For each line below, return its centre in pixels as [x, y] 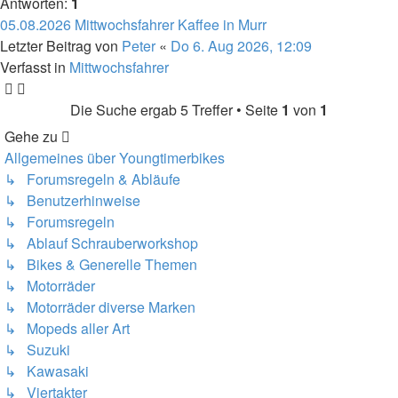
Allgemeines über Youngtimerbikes [115, 158]
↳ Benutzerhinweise [72, 200]
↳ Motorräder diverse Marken [100, 307]
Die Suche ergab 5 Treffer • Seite [176, 110]
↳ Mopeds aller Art [67, 328]
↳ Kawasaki [47, 371]
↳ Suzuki [37, 350]
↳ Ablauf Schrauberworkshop [101, 243]
